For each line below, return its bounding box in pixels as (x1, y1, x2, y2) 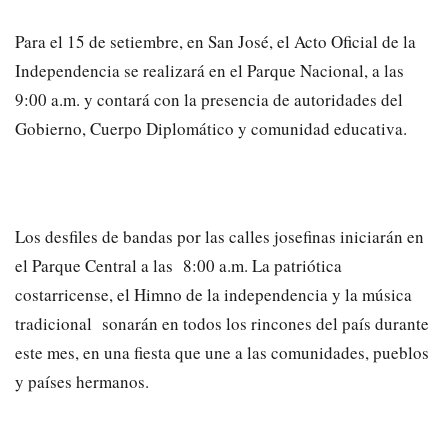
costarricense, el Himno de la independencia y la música (15, 282, 412, 306)
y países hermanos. (15, 369, 149, 393)
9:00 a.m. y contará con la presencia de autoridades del (15, 87, 403, 111)
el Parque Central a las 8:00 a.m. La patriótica (15, 253, 342, 277)
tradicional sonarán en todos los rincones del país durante (15, 311, 429, 335)
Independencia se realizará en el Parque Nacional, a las (15, 58, 404, 82)
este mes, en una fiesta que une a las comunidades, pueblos (15, 340, 429, 364)
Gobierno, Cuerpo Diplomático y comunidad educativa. (15, 116, 407, 140)
